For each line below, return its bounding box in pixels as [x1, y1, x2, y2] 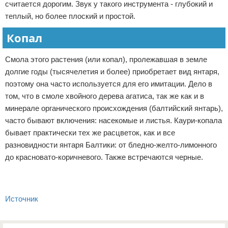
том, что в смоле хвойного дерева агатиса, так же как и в [5, 92, 204, 100]
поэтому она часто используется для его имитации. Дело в [5, 79, 212, 88]
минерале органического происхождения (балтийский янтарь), [5, 104, 223, 112]
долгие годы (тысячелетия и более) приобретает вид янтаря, [5, 67, 219, 76]
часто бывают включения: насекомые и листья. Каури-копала [5, 116, 222, 125]
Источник [5, 194, 38, 203]
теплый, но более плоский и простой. [5, 12, 135, 20]
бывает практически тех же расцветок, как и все [5, 128, 175, 137]
